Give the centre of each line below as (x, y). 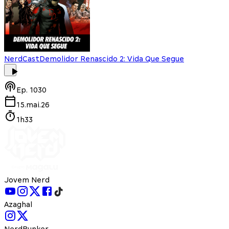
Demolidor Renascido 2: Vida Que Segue (112, 59)
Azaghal (18, 204)
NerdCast (22, 59)
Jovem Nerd (27, 180)
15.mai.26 (33, 105)
